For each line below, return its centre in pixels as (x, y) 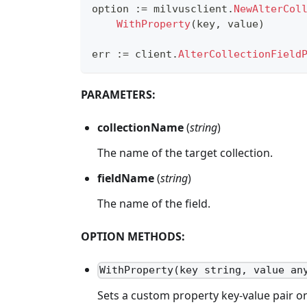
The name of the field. (154, 203)
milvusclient (187, 9)
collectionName (140, 128)
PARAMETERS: (118, 95)
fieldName (126, 178)
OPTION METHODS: (133, 236)
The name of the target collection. (185, 153)
